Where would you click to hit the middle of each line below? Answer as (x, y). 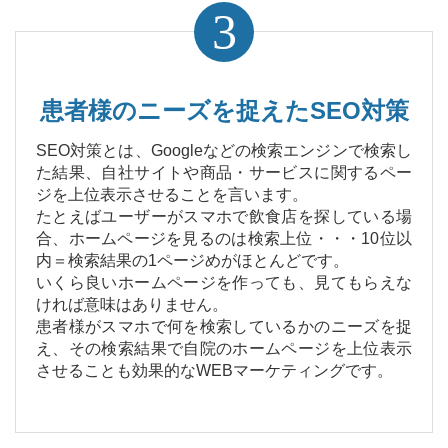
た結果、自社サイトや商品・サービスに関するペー (224, 173)
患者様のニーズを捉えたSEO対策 (224, 111)
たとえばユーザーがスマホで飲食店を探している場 (224, 217)
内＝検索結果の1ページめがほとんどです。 (192, 261)
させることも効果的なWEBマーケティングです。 (214, 371)
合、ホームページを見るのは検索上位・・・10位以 (224, 239)
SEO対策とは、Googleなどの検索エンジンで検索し (224, 151)
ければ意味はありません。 (132, 305)
